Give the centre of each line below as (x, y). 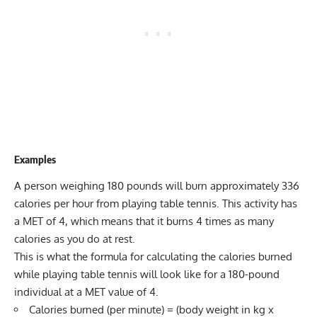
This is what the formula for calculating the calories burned (153, 256)
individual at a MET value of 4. (86, 292)
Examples (35, 160)
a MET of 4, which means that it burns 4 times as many (144, 221)
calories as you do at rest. (75, 238)
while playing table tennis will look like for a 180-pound (147, 274)
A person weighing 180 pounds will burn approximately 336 (157, 185)
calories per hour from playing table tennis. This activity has (156, 203)
